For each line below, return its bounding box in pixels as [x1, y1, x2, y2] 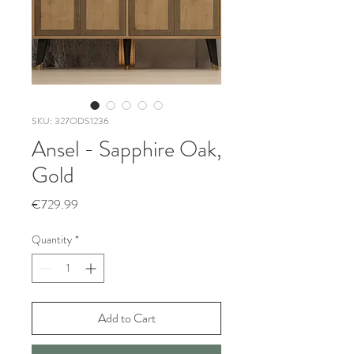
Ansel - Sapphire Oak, [32, 134, 221, 165]
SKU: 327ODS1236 [32, 114, 109, 128]
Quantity [32, 232, 72, 247]
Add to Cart [97, 309, 156, 327]
